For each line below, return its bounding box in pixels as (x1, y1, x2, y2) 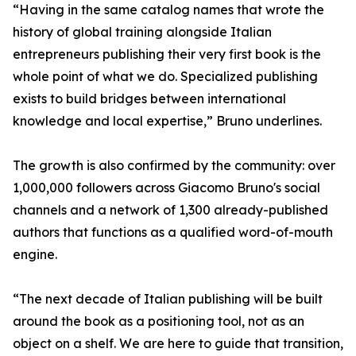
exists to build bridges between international (13, 91, 286, 107)
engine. (13, 246, 57, 263)
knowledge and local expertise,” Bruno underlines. (13, 113, 322, 130)
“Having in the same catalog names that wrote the (13, 2, 324, 18)
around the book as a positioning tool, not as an (13, 313, 304, 330)
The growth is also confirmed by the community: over (13, 157, 335, 174)
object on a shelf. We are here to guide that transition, (13, 335, 343, 352)
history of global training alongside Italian (13, 24, 272, 41)
